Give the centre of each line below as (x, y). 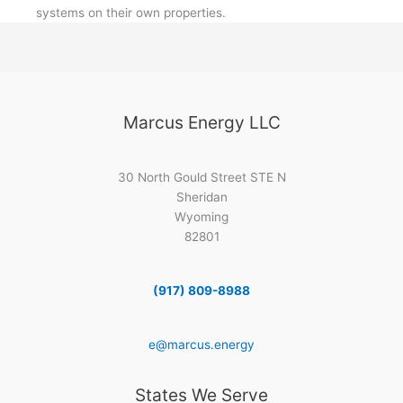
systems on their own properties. (131, 12)
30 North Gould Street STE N (201, 177)
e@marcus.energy (201, 345)
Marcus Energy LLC (201, 123)
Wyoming (201, 216)
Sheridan (201, 197)
